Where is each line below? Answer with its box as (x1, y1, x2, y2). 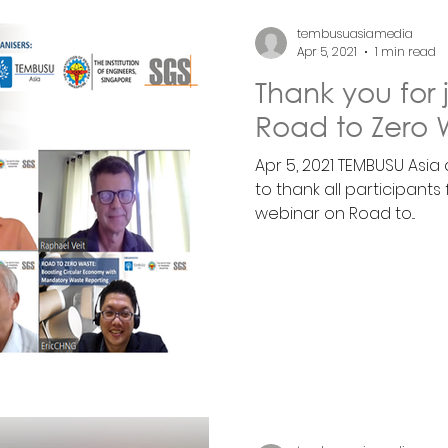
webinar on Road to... (255, 202, 415, 226)
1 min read (375, 43, 436, 61)
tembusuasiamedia (297, 24, 413, 42)
